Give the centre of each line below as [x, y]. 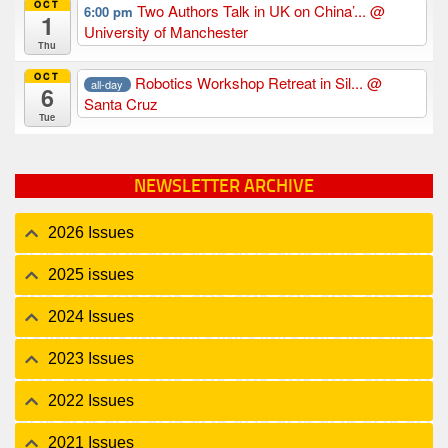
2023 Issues [91, 359]
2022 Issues [91, 401]
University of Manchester [165, 32]
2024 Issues [91, 317]
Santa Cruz [120, 104]
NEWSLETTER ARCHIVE [224, 185]
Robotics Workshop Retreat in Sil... [251, 83]
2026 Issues [91, 233]
